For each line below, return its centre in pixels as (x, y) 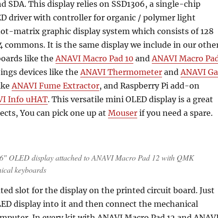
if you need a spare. (175, 113)
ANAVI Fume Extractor (55, 86)
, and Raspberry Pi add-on (149, 86)
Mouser (122, 113)
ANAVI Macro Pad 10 (94, 59)
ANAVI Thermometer (121, 72)
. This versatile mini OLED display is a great (130, 100)
